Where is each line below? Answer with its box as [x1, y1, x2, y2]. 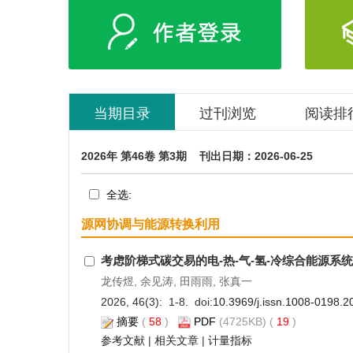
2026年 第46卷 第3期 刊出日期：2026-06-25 [81, 150, 313, 162]
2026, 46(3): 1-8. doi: [100, 295, 213, 308]
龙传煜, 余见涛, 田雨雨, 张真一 [100, 275, 252, 288]
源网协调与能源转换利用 [81, 217, 220, 231]
